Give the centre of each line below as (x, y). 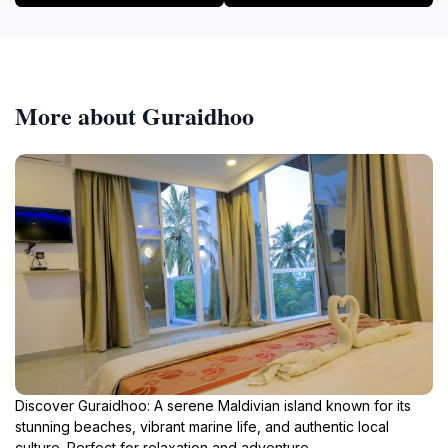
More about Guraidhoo (134, 115)
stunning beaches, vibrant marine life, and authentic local (202, 426)
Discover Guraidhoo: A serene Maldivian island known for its (213, 405)
